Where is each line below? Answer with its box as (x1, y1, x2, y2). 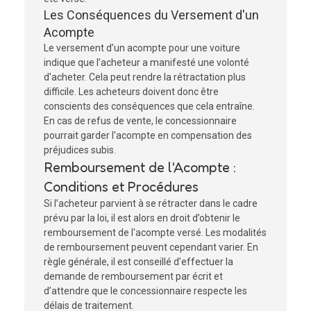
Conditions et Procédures (44, 178, 199, 195)
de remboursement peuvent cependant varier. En (44, 242, 258, 253)
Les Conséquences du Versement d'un (44, 8, 259, 22)
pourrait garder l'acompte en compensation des (44, 130, 252, 141)
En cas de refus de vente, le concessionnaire (44, 115, 237, 126)
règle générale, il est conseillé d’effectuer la (44, 256, 233, 267)
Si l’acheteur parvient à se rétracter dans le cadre (44, 198, 258, 209)
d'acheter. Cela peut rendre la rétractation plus (44, 72, 246, 83)
